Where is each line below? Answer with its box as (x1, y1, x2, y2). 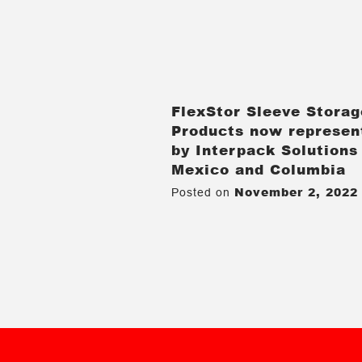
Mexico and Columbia (171, 158, 347, 179)
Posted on (171, 185, 235, 199)
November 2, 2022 (234, 183, 359, 200)
